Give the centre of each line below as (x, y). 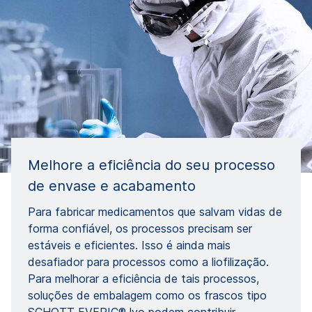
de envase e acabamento (112, 186)
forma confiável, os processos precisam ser (140, 229)
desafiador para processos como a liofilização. (148, 262)
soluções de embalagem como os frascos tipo (147, 296)
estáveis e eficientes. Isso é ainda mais (129, 245)
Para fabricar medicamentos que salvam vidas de (155, 212)
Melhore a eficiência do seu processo (151, 165)
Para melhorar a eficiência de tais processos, (143, 279)
